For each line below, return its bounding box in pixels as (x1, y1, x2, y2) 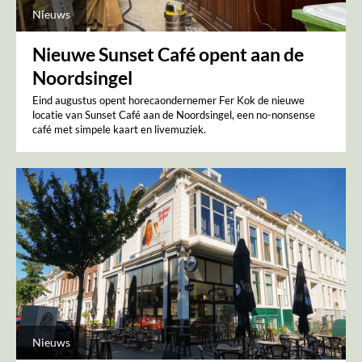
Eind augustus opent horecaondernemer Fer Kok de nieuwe (32, 94, 305, 107)
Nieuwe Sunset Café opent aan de (32, 43, 304, 66)
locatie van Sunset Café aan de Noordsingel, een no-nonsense (32, 108, 315, 122)
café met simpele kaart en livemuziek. (32, 123, 206, 137)
